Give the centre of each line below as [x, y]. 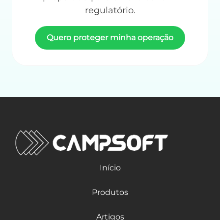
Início [110, 167]
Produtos [110, 192]
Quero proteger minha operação [110, 38]
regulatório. [110, 11]
